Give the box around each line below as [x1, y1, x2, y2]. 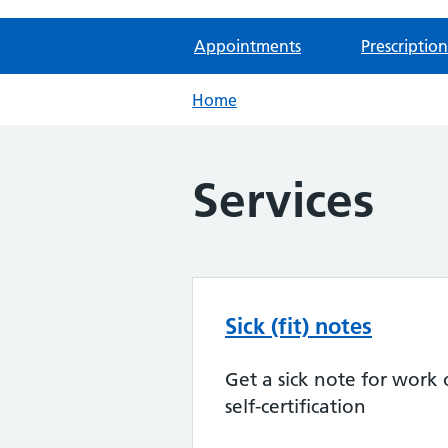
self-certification [225, 395, 366, 418]
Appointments [194, 36, 301, 56]
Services [192, 172, 374, 229]
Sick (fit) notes [225, 312, 372, 340]
